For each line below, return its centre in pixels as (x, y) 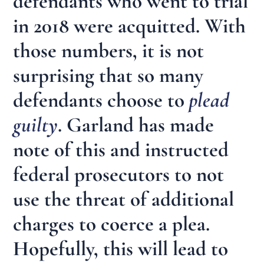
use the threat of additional (124, 199)
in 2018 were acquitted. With (130, 26)
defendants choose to (99, 100)
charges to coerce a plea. (112, 224)
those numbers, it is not (109, 50)
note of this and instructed (121, 149)
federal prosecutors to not (119, 174)
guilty (36, 125)
